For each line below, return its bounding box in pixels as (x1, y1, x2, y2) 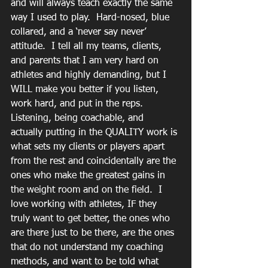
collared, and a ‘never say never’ (11, 28, 149, 37)
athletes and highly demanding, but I (11, 71, 169, 80)
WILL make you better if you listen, (11, 85, 162, 95)
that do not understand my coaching (11, 243, 166, 252)
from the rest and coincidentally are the (11, 157, 179, 166)
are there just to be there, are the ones (11, 229, 177, 238)
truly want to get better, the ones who (11, 214, 173, 224)
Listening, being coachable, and (11, 114, 147, 123)
